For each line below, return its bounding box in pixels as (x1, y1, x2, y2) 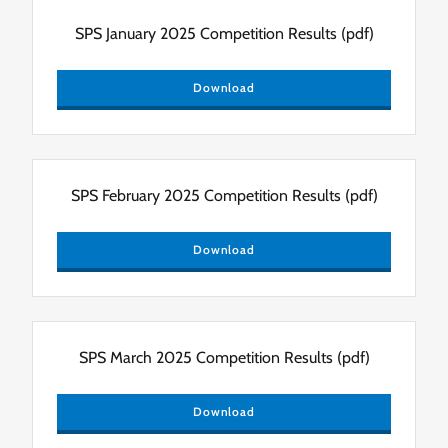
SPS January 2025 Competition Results (74, 23, 337, 43)
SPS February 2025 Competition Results (70, 185, 341, 205)
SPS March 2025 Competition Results (78, 347, 333, 367)
